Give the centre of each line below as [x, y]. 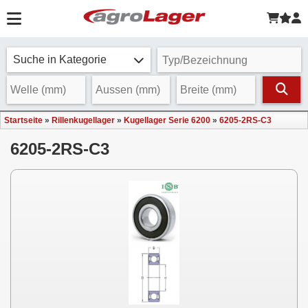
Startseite [23, 120]
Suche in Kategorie [60, 59]
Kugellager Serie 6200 [167, 120]
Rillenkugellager [83, 120]
